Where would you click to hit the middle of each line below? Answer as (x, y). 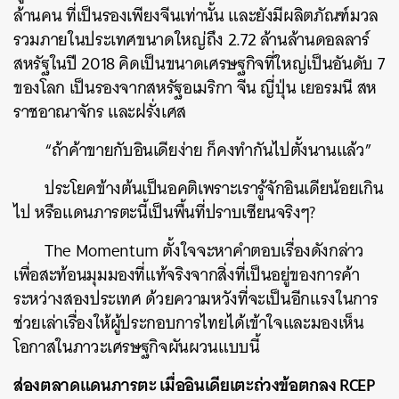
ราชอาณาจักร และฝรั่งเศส (100, 112)
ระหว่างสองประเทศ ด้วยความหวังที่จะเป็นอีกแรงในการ (196, 299)
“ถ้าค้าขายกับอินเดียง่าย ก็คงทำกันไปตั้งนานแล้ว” (208, 150)
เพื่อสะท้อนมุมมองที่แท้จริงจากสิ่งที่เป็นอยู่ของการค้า (187, 275)
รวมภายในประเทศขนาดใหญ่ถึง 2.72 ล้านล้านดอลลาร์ (191, 40)
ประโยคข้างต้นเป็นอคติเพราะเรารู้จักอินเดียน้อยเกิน (214, 188)
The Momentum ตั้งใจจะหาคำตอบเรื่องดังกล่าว (204, 251)
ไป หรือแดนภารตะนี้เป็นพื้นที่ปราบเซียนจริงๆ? (165, 212)
